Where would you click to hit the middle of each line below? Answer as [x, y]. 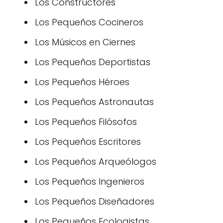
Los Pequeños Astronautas [94, 102]
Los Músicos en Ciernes [85, 42]
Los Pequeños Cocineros [89, 22]
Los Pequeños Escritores [88, 142]
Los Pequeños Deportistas [93, 62]
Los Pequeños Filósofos [86, 122]
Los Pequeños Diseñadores [95, 201]
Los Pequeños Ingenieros [90, 181]
